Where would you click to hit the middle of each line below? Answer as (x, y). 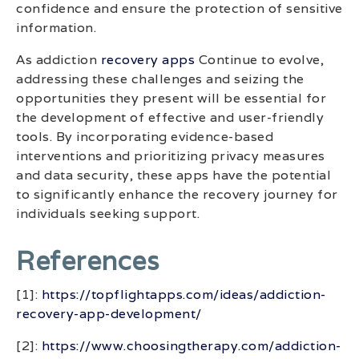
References (87, 260)
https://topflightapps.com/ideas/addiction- (184, 294)
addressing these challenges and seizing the (160, 79)
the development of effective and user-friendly (170, 118)
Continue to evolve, (259, 60)
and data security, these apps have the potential (173, 175)
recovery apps (147, 60)
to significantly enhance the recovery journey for (177, 195)
